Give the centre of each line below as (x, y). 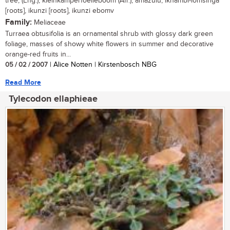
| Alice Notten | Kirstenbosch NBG (102, 64)
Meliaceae (49, 22)
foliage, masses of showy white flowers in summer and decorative (109, 44)
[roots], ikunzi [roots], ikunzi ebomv (60, 11)
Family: (18, 22)
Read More (23, 82)
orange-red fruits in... (38, 54)
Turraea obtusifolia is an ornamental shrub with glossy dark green (109, 34)
